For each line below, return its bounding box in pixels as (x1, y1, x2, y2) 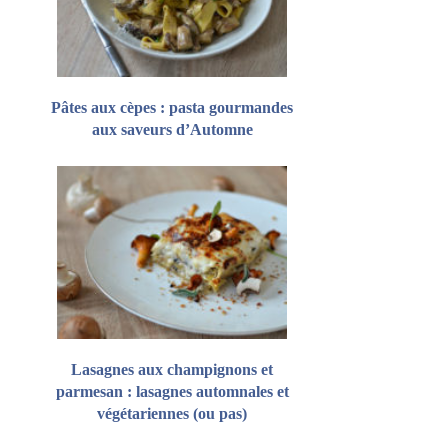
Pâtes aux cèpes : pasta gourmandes (51, 98, 294, 116)
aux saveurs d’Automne (91, 120, 253, 138)
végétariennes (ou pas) (97, 404, 248, 422)
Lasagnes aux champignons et (71, 360, 274, 378)
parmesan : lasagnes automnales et (55, 382, 289, 400)
